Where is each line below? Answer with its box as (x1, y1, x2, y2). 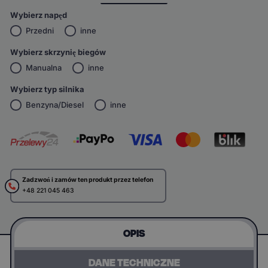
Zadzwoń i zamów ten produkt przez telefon (22, 176, 153, 184)
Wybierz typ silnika (10, 84, 85, 94)
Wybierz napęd (10, 10, 68, 20)
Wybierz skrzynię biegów (10, 47, 106, 57)
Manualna (26, 63, 62, 73)
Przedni (26, 26, 54, 36)
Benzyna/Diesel (26, 100, 84, 110)
